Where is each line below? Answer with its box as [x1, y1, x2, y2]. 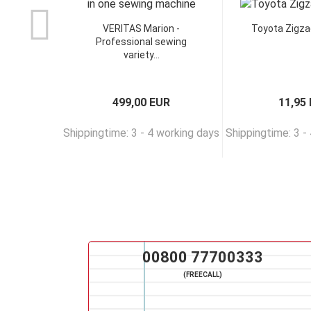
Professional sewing [96, 36, 187, 47]
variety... [123, 49, 160, 60]
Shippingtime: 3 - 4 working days [63, 126, 219, 140]
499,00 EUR [112, 96, 170, 109]
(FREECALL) [183, 271, 222, 278]
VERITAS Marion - [103, 23, 180, 34]
